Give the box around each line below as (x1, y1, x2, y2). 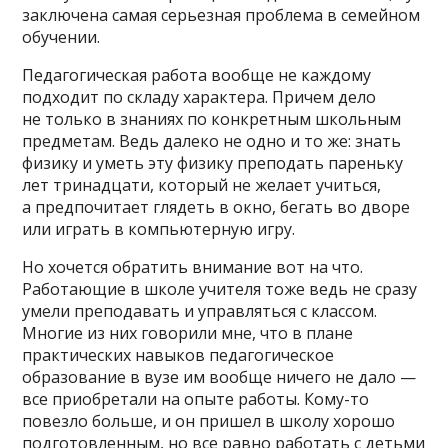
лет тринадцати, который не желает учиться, (22, 173, 382, 196)
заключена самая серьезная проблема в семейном (22, 3, 421, 26)
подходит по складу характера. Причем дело (22, 85, 377, 108)
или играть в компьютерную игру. (22, 217, 296, 240)
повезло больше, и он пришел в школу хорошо (22, 409, 396, 432)
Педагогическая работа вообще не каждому (22, 63, 372, 86)
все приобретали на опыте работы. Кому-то (22, 387, 370, 410)
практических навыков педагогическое (22, 343, 335, 366)
